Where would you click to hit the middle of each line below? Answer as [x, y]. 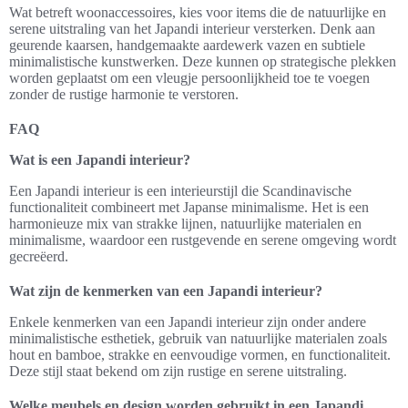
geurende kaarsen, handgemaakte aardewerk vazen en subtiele [187, 45]
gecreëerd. [39, 256]
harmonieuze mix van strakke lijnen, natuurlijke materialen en [185, 224]
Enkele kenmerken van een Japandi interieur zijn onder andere [188, 322]
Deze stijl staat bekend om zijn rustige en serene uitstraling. [178, 371]
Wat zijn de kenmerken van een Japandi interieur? [166, 291]
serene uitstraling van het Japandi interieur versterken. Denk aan [192, 29]
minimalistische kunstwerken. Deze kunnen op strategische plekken [203, 61]
